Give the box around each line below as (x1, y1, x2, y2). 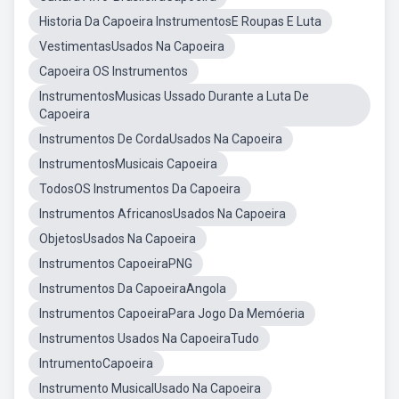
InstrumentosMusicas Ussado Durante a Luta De (39, 89, 309, 103)
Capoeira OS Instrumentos (39, 64, 188, 78)
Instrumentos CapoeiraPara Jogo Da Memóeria (39, 306, 305, 321)
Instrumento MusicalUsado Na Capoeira (39, 381, 261, 395)
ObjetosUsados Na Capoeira (39, 232, 196, 246)
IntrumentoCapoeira (39, 356, 153, 370)
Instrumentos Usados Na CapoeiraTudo (39, 331, 259, 346)
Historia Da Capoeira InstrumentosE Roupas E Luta (39, 14, 322, 28)
